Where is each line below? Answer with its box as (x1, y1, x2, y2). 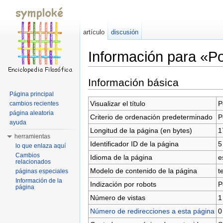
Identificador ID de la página (90, 139, 179, 148)
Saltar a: (88, 66, 116, 75)
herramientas (14, 133, 50, 140)
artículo (83, 28, 105, 36)
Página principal (9, 91, 54, 98)
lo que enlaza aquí (15, 142, 66, 149)
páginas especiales (15, 168, 68, 175)
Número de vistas (90, 193, 145, 202)
